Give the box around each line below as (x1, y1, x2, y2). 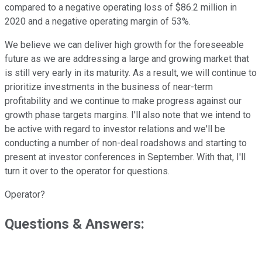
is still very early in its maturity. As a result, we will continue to (5, 67, 257, 79)
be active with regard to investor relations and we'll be (5, 123, 225, 135)
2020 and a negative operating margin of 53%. (5, 16, 191, 27)
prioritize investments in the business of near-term (5, 81, 213, 93)
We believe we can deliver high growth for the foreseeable (5, 39, 244, 51)
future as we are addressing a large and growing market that (5, 53, 249, 65)
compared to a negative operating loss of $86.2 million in (5, 2, 237, 13)
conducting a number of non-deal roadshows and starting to (5, 137, 247, 149)
